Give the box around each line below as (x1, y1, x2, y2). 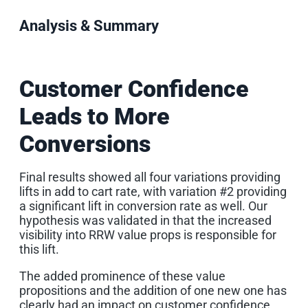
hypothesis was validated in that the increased (19, 213, 272, 228)
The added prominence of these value (19, 269, 225, 284)
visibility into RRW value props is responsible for (19, 228, 276, 243)
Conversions (19, 130, 151, 158)
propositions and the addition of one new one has (19, 283, 287, 298)
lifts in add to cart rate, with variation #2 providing (19, 184, 287, 199)
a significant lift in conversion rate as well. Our (19, 199, 267, 214)
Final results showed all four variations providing (19, 170, 280, 185)
